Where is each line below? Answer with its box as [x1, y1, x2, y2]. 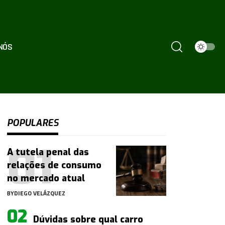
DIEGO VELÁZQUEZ [14, 188, 66, 198]
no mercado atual [7, 172, 85, 185]
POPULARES [7, 117, 59, 130]
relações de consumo [7, 159, 102, 172]
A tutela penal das [7, 146, 89, 159]
